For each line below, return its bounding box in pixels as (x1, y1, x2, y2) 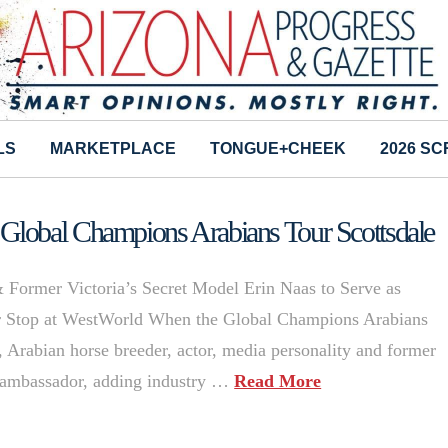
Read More (234, 371, 322, 392)
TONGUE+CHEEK (210, 140, 346, 158)
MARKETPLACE (50, 140, 176, 158)
